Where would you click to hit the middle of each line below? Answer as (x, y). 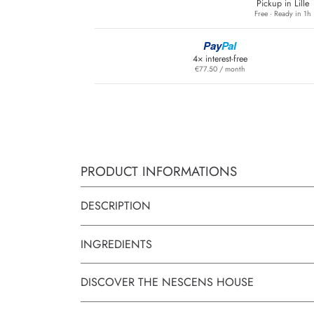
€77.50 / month (220, 69)
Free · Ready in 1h (282, 13)
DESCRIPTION (116, 205)
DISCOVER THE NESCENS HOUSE (168, 282)
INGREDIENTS (117, 244)
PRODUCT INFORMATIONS (159, 172)
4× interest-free (220, 59)
